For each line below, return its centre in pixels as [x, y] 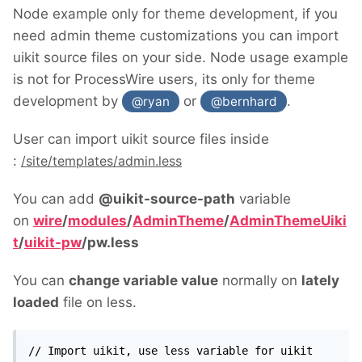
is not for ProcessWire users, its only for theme [164, 79]
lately [320, 281]
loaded [36, 303]
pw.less [113, 243]
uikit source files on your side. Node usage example [181, 57]
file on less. [98, 303]
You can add [56, 199]
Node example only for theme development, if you [175, 13]
